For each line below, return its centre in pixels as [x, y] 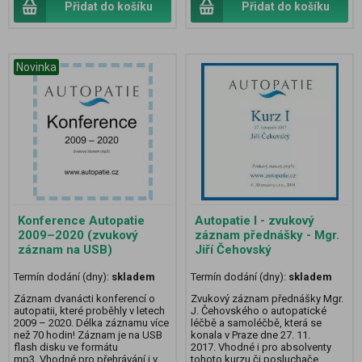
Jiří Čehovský [233, 249]
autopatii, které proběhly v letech [89, 311]
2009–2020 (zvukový [78, 235]
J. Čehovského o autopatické [259, 311]
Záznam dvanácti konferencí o [84, 299]
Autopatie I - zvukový [255, 220]
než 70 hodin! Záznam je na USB [88, 335]
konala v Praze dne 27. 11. [250, 335]
